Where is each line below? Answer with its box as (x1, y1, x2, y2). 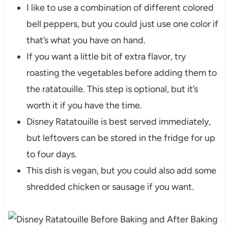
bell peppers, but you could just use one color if (26, 18, 218, 30)
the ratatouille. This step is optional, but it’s (26, 83, 198, 95)
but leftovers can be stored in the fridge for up (26, 132, 215, 144)
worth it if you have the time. (26, 99, 142, 111)
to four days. (26, 148, 77, 160)
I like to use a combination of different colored (26, 2, 214, 13)
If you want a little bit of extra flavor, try (26, 50, 186, 62)
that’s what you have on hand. (26, 34, 146, 46)
